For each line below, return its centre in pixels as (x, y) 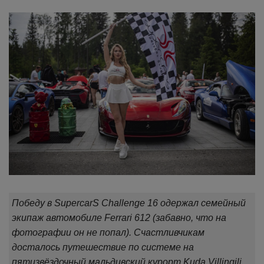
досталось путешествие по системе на (103, 247)
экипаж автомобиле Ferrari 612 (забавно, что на (119, 218)
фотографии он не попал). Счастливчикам (108, 233)
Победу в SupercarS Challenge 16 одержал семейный (129, 203)
